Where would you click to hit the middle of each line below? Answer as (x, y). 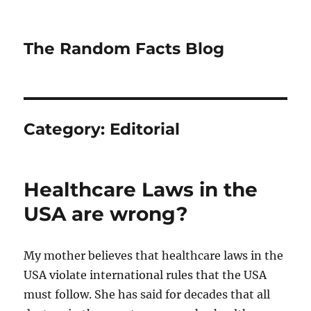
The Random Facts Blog (124, 49)
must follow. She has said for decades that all (147, 294)
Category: (67, 129)
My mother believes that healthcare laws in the (154, 255)
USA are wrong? (106, 214)
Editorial (145, 129)
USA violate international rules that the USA (145, 275)
